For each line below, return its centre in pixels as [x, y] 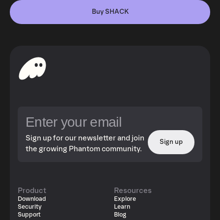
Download [32, 199]
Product [32, 191]
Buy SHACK [110, 12]
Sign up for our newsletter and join [85, 138]
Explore [125, 199]
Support [29, 215]
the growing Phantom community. [84, 149]
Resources [133, 191]
